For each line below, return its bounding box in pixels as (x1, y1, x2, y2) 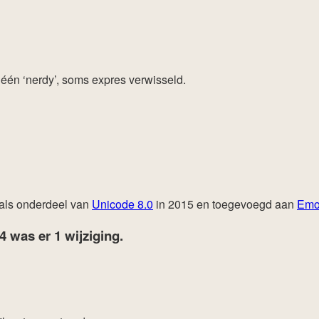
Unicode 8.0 (92, 195, 153, 212)
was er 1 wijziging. (10, 225, 123, 245)
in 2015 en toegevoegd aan (153, 195, 297, 212)
